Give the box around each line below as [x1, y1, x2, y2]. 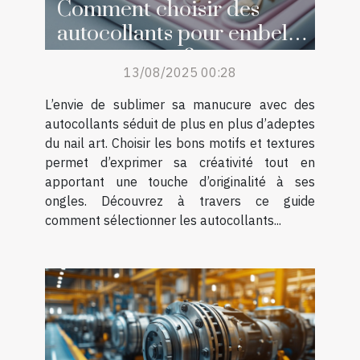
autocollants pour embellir [57, 20, 309, 48]
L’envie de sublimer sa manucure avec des [45, 96, 315, 113]
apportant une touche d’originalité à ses [45, 174, 315, 190]
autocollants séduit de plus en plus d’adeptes [45, 116, 315, 133]
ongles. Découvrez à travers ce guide [45, 193, 315, 210]
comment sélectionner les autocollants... [45, 212, 281, 229]
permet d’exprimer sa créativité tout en [45, 154, 315, 171]
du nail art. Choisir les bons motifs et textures [45, 135, 315, 152]
